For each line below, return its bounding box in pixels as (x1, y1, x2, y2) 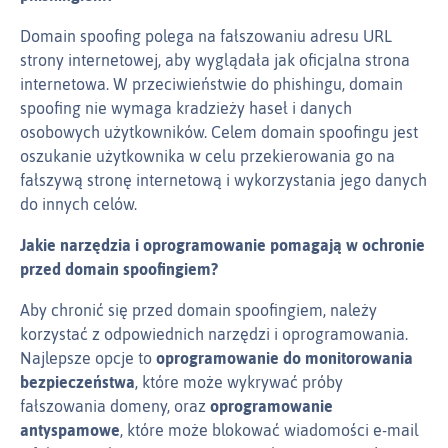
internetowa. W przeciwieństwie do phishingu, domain (20, 75, 403, 94)
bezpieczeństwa (20, 373, 135, 392)
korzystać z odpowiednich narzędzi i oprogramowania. (20, 325, 408, 344)
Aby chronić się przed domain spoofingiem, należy (20, 301, 377, 320)
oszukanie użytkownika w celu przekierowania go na (20, 147, 395, 166)
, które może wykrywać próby (135, 373, 343, 392)
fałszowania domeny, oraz (20, 397, 210, 416)
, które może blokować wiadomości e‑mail (120, 421, 419, 440)
